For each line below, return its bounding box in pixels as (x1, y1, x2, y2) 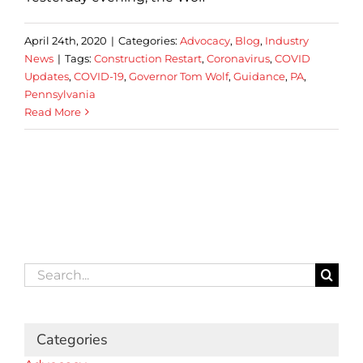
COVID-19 (74, 69, 124, 83)
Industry (265, 33, 309, 47)
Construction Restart (94, 51, 202, 65)
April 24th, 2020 (24, 33, 107, 47)
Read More (24, 105, 81, 118)
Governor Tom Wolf (129, 69, 228, 83)
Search (23, 263, 68, 279)
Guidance (233, 69, 285, 83)
